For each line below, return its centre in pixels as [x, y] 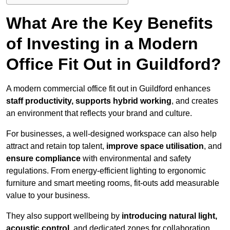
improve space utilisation [154, 146]
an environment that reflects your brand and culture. [99, 113]
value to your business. [48, 196]
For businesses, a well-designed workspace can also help [111, 134]
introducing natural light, [169, 216]
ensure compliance [43, 159]
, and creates [195, 101]
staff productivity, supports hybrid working [89, 101]
